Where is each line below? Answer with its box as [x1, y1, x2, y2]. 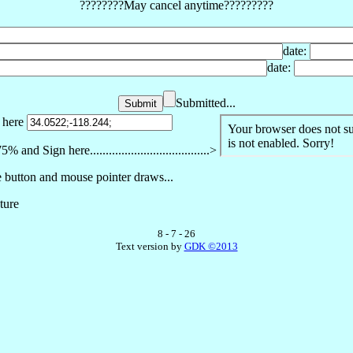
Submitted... [175, 95, 236, 110]
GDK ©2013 [184, 240, 238, 252]
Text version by [115, 240, 184, 252]
